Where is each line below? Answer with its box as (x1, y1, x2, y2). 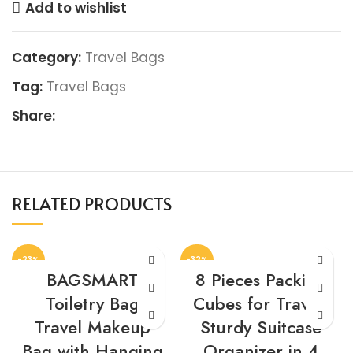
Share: (12, 106, 55, 125)
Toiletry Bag (45, 291, 139, 316)
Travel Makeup (34, 314, 150, 340)
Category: (12, 48, 81, 67)
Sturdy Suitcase (200, 314, 321, 340)
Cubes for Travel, (193, 291, 329, 316)
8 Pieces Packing (195, 267, 326, 292)
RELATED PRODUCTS (12, 191, 172, 215)
